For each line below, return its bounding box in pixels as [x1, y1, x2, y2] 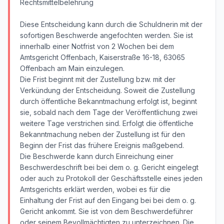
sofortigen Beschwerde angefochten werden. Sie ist [20, 31, 193, 39]
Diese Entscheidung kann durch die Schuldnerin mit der [20, 20, 202, 28]
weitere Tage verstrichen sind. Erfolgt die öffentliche [20, 119, 193, 127]
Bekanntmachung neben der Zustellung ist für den [20, 130, 185, 138]
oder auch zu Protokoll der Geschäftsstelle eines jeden [20, 174, 202, 182]
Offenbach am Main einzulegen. [20, 64, 124, 72]
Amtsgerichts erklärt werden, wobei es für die [20, 185, 170, 193]
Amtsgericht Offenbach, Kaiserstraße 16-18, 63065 [20, 53, 185, 61]
